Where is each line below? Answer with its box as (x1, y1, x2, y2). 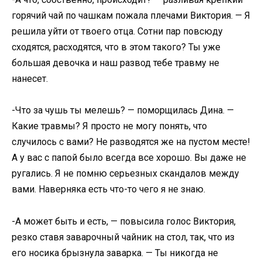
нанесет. (12, 73, 48, 85)
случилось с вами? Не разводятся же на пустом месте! (12, 136, 250, 148)
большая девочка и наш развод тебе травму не (12, 57, 219, 69)
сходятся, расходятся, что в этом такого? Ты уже (12, 42, 220, 53)
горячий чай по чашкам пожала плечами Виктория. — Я (12, 10, 250, 22)
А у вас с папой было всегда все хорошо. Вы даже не (12, 152, 246, 164)
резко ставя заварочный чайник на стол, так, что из (12, 231, 235, 243)
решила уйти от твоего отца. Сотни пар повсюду (12, 26, 223, 37)
